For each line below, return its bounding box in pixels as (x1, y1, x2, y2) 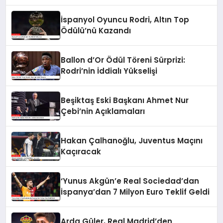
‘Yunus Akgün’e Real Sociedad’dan (61, 175, 200, 186)
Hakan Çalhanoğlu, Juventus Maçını (61, 135, 203, 146)
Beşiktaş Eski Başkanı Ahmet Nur (61, 95, 189, 106)
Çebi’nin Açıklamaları (61, 106, 145, 116)
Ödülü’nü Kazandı (61, 25, 131, 36)
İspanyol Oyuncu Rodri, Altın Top (61, 14, 190, 25)
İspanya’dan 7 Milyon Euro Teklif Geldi (61, 186, 210, 197)
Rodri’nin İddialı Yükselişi (61, 65, 158, 76)
